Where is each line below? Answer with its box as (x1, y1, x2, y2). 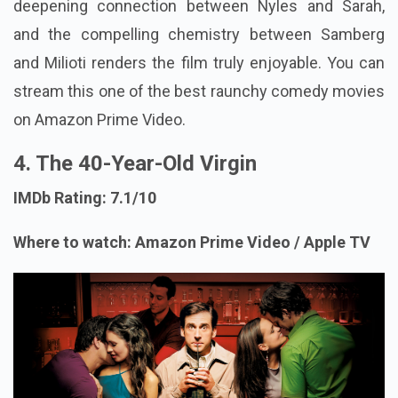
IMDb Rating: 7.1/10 (13, 187, 156, 207)
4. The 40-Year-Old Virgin (13, 150, 257, 176)
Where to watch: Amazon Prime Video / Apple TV (13, 232, 370, 251)
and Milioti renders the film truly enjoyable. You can (13, 52, 385, 72)
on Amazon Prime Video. (13, 109, 186, 129)
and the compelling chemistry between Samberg (13, 24, 385, 44)
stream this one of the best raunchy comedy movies (13, 81, 385, 100)
